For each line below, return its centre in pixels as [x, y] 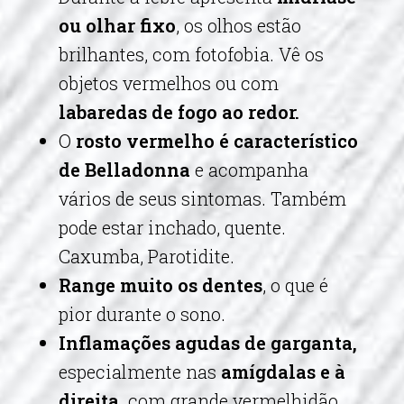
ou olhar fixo [117, 25]
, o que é [295, 285]
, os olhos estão [239, 25]
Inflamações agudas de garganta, [208, 343]
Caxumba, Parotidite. [149, 256]
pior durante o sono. [147, 314]
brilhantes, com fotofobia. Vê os [191, 54]
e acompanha [249, 170]
